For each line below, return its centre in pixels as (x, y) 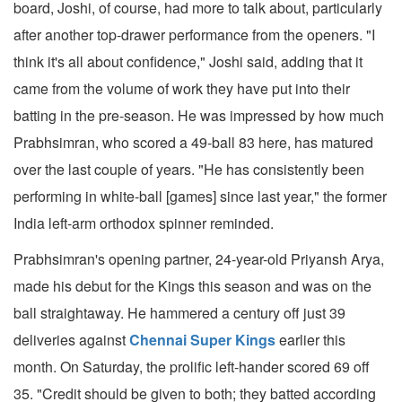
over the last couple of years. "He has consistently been (189, 170)
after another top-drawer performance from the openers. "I (194, 35)
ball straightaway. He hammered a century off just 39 (179, 313)
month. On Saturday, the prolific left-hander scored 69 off (192, 367)
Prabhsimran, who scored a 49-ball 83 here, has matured (193, 143)
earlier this (310, 340)
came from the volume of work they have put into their (182, 89)
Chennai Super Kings (202, 340)
